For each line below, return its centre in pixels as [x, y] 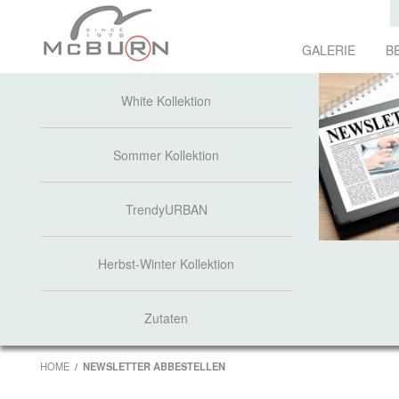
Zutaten [167, 318]
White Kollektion [167, 101]
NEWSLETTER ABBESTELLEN [154, 366]
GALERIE [329, 50]
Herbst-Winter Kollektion [167, 264]
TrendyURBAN [166, 209]
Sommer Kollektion [167, 155]
